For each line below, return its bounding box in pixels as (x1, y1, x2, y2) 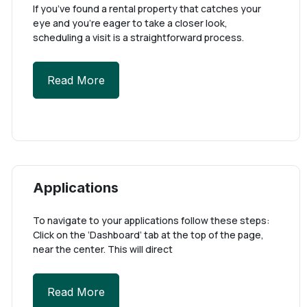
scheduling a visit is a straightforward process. (32, 31, 244, 44)
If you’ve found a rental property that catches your (32, 2, 261, 15)
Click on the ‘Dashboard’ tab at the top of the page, (32, 228, 264, 241)
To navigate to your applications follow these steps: (32, 214, 270, 227)
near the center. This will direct (32, 243, 173, 256)
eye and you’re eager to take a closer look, (32, 16, 228, 29)
